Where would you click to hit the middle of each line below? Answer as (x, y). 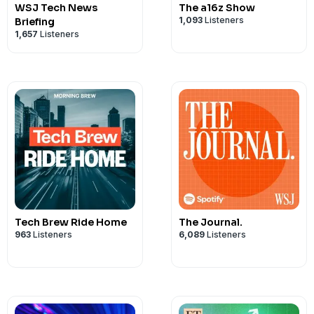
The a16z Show (217, 8)
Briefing (35, 22)
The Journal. (211, 222)
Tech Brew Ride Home (71, 222)
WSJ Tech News (56, 8)
